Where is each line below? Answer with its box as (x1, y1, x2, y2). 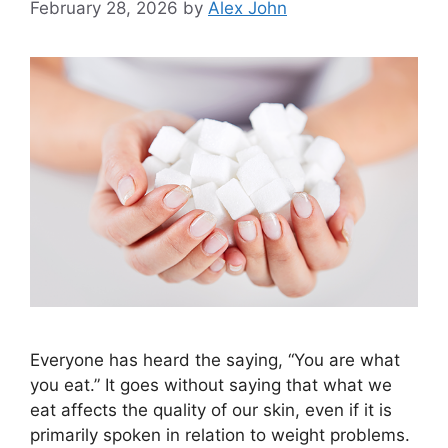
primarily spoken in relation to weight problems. (30, 424, 410, 445)
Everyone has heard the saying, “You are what (30, 349, 400, 370)
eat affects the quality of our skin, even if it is (30, 399, 392, 420)
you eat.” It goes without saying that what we (30, 374, 392, 395)
